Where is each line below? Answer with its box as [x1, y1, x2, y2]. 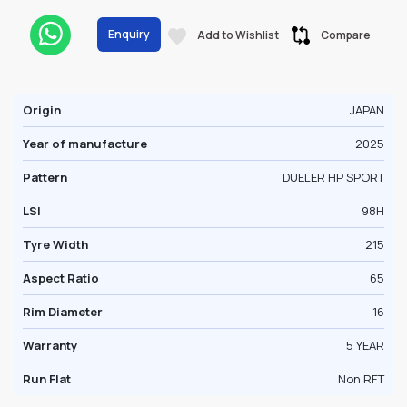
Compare [321, 26, 371, 43]
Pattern [23, 169, 67, 185]
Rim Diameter [23, 303, 103, 320]
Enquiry [108, 26, 150, 42]
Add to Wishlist [197, 26, 279, 43]
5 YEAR [346, 337, 384, 353]
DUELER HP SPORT [283, 169, 384, 185]
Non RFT [338, 371, 384, 387]
